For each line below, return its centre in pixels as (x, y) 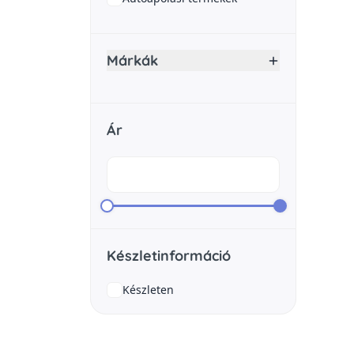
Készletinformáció (169, 256)
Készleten (148, 290)
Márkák (132, 60)
